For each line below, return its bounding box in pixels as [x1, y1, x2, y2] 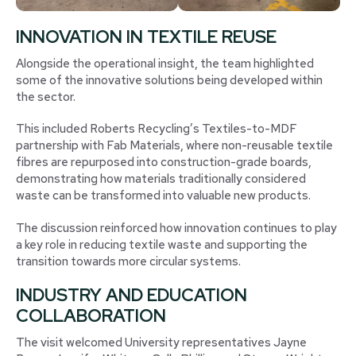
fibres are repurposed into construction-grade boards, [16, 154, 311, 171]
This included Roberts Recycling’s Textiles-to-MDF [16, 121, 297, 137]
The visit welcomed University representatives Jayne [16, 335, 307, 351]
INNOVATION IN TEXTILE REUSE [16, 25, 277, 48]
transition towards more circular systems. [16, 253, 241, 269]
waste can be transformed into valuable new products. [16, 188, 311, 204]
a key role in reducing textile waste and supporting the [16, 236, 308, 253]
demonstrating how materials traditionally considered [16, 171, 306, 188]
